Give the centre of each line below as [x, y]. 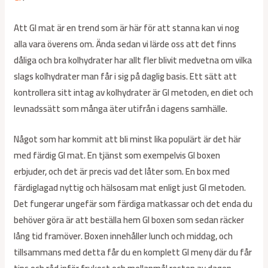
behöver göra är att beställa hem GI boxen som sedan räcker [129, 220]
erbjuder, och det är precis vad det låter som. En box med [122, 172]
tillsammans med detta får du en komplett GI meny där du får [133, 252]
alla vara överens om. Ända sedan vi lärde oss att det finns [125, 44]
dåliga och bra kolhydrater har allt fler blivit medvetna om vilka [133, 60]
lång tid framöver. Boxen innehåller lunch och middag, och [124, 236]
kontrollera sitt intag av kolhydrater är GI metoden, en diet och [134, 93]
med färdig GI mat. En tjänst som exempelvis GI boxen [117, 156]
